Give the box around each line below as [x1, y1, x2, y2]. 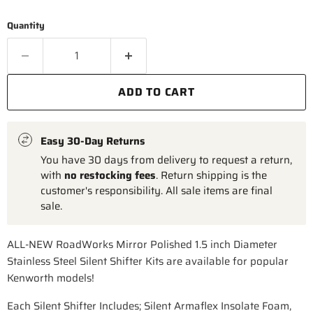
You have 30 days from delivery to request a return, [41, 151, 292, 168]
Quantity [7, 17, 45, 33]
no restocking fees [64, 166, 156, 184]
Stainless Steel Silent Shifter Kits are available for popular [7, 252, 289, 270]
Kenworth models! [7, 269, 94, 286]
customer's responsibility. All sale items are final [41, 182, 272, 199]
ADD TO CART [118, 82, 195, 101]
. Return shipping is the [156, 166, 267, 184]
